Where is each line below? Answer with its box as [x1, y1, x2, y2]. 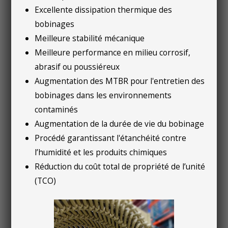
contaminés [35, 103, 78, 115]
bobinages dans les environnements [35, 89, 172, 101]
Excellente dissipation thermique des [35, 4, 173, 15]
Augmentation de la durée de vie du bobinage [35, 118, 207, 129]
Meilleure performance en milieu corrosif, [35, 46, 191, 58]
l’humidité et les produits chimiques [35, 146, 167, 158]
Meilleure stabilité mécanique [35, 32, 145, 44]
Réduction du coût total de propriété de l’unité [35, 160, 206, 172]
